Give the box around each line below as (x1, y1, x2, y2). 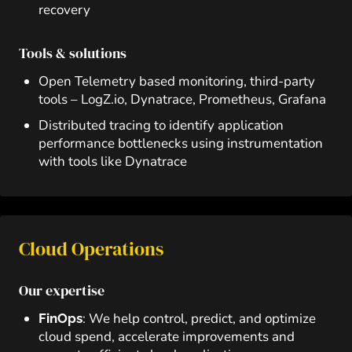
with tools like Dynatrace (38, 152, 187, 170)
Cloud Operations (19, 236, 163, 262)
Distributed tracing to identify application (38, 116, 284, 134)
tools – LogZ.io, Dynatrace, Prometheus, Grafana (38, 90, 326, 108)
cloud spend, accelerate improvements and (38, 328, 295, 346)
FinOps (38, 310, 82, 326)
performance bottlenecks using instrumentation (38, 134, 323, 152)
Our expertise (19, 280, 104, 300)
